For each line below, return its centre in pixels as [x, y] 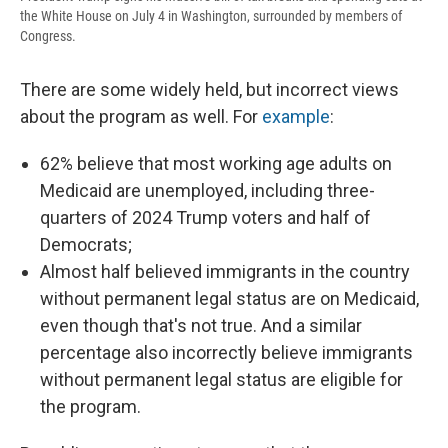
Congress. [48, 36]
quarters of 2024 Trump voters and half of [205, 218]
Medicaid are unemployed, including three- [207, 191]
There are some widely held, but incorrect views [209, 90]
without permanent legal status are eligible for [221, 380]
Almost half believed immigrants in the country [225, 272]
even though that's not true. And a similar [201, 326]
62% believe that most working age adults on [216, 164]
